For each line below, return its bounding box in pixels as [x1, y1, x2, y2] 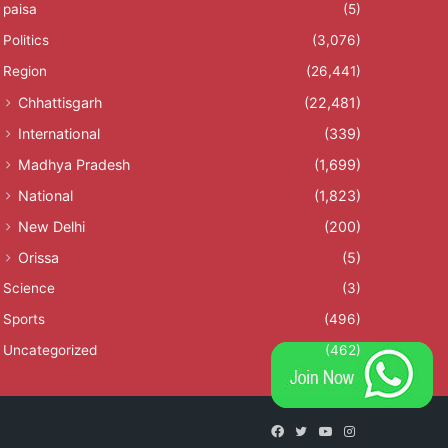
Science [2, 279, 55, 296]
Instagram [353, 422, 415, 439]
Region [2, 62, 47, 79]
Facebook [282, 422, 344, 439]
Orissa [17, 248, 59, 266]
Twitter [306, 422, 350, 439]
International [17, 124, 100, 142]
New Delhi [17, 217, 85, 235]
